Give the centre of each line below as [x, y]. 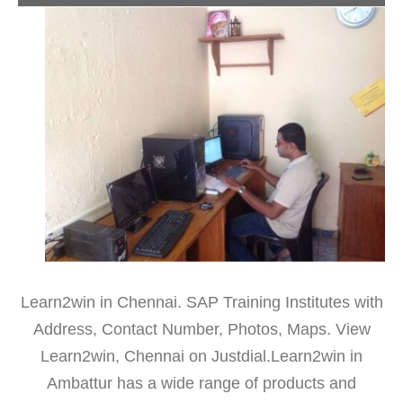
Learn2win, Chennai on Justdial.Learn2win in [201, 356]
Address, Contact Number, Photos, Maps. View [201, 329]
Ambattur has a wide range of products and [201, 383]
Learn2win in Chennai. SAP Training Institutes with [201, 302]
